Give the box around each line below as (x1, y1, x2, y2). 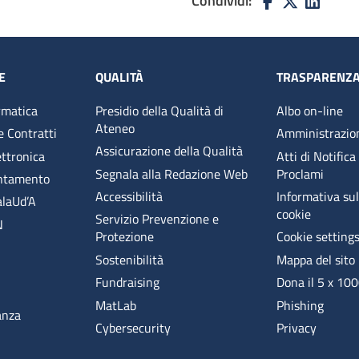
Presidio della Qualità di (95, 100, 224, 120)
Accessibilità (95, 187, 163, 207)
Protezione (95, 227, 154, 247)
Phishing (276, 295, 325, 315)
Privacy (276, 317, 317, 337)
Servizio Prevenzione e (95, 209, 219, 229)
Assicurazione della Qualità (95, 141, 243, 161)
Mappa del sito (276, 249, 356, 269)
